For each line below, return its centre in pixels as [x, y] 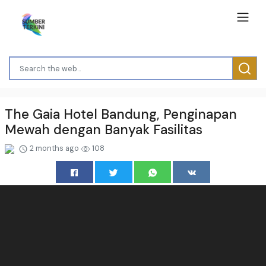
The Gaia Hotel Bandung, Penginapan [121, 114]
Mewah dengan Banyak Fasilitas [104, 129]
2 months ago [54, 148]
